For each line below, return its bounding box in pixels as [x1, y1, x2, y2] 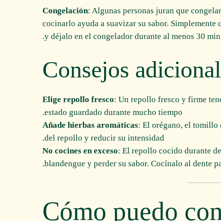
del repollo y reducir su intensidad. [44, 133, 164, 143]
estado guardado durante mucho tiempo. [44, 107, 183, 117]
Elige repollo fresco [42, 94, 114, 104]
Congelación [42, 6, 88, 15]
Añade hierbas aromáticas [42, 120, 138, 130]
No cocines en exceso [42, 146, 118, 155]
